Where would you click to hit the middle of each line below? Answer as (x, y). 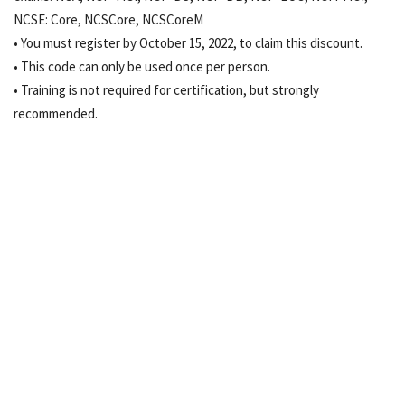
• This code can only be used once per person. (142, 67)
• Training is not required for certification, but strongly (166, 90)
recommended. (56, 114)
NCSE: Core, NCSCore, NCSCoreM (108, 20)
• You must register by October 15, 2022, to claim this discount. (188, 43)
